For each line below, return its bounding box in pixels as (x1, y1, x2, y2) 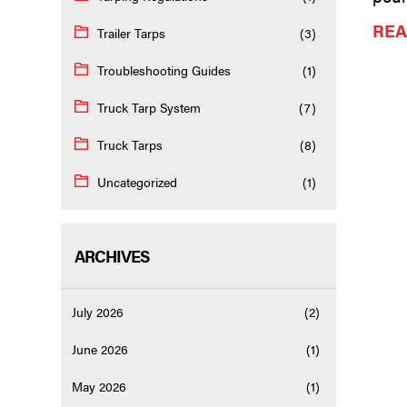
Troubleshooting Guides (97, 61, 232, 80)
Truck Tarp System (97, 98, 202, 117)
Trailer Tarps (97, 24, 166, 43)
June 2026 (72, 340, 129, 359)
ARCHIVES (74, 244, 150, 268)
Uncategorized (97, 173, 178, 192)
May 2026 (72, 377, 127, 396)
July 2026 (72, 303, 124, 322)
